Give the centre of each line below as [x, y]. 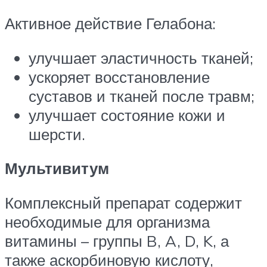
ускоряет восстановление [119, 77]
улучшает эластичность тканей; [141, 58]
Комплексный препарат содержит [123, 203]
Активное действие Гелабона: [110, 24]
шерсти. [57, 134]
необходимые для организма [107, 222]
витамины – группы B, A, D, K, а [117, 241]
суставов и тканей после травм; [142, 96]
